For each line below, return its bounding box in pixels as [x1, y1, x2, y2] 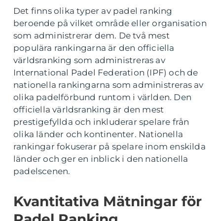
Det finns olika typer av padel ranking [13, 5, 173, 16]
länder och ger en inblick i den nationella [13, 153, 188, 164]
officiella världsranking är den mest [13, 104, 164, 114]
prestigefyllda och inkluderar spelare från [13, 116, 189, 127]
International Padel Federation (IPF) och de [13, 67, 198, 77]
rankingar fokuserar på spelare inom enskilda [13, 141, 206, 151]
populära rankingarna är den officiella [13, 42, 175, 53]
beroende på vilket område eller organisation [13, 18, 207, 28]
